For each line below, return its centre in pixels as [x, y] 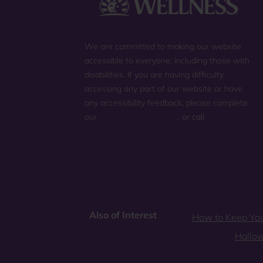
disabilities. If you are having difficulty [154, 75]
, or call [192, 117]
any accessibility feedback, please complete [166, 103]
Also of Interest [123, 215]
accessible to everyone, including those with [167, 61]
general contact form [139, 117]
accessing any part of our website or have [163, 89]
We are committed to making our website [163, 47]
